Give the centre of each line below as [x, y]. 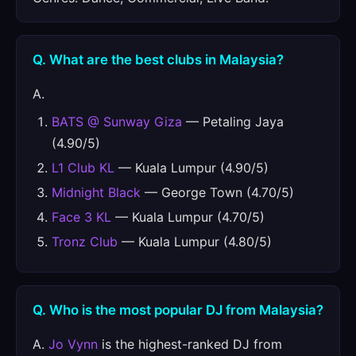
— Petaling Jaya [233, 122]
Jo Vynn [73, 344]
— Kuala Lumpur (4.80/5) [195, 242]
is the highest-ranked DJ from [190, 344]
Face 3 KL [81, 217]
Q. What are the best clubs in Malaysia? [158, 60]
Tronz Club [85, 242]
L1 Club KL [83, 168]
